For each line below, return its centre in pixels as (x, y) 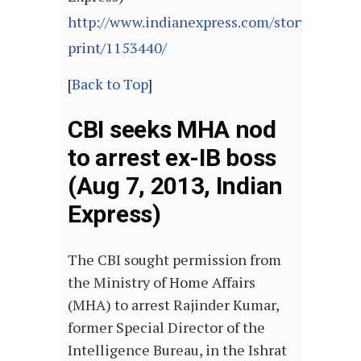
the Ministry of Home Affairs (162, 282)
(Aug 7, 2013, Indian (175, 186)
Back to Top (110, 84)
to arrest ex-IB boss (172, 158)
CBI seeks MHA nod (172, 130)
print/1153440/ (117, 48)
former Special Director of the (166, 328)
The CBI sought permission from (174, 260)
